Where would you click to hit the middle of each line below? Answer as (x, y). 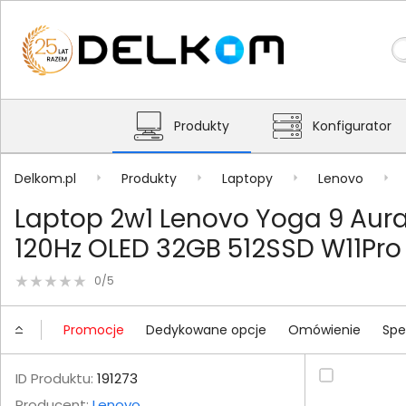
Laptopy (247, 178)
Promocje (94, 329)
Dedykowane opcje (206, 329)
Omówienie (324, 329)
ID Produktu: (54, 378)
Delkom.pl (45, 178)
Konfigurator (352, 126)
